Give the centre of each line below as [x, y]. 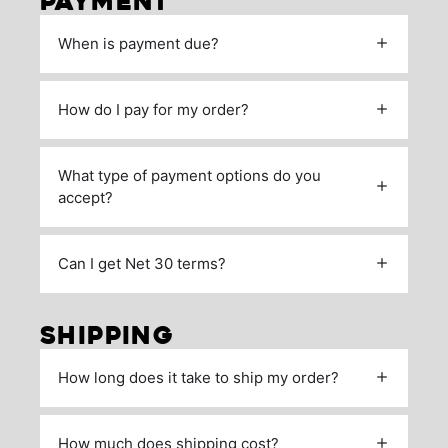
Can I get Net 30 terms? [142, 263]
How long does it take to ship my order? [198, 377]
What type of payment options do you [189, 175]
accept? [85, 197]
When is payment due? [138, 43]
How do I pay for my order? [153, 109]
